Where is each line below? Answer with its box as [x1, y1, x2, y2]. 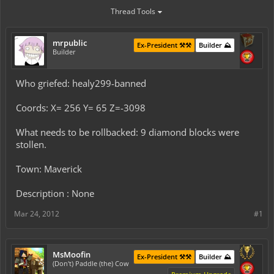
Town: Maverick [16, 163, 82, 175]
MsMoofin [53, 249, 91, 260]
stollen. [16, 138, 46, 150]
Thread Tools [110, 6, 155, 17]
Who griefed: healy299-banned [16, 77, 146, 89]
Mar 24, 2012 [14, 209, 59, 219]
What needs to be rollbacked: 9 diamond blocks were [16, 126, 239, 138]
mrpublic [53, 37, 87, 48]
